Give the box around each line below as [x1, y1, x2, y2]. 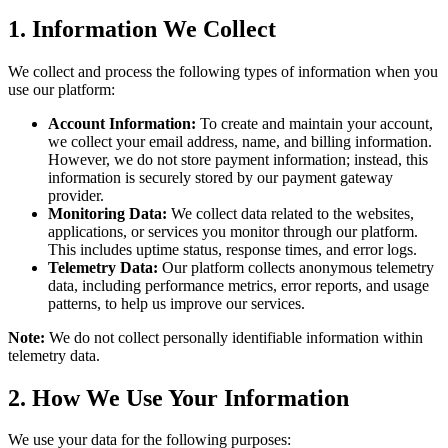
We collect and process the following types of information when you [8, 62, 438, 80]
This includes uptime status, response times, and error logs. [48, 240, 417, 258]
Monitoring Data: [48, 204, 167, 222]
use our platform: [8, 80, 115, 98]
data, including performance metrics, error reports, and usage [48, 276, 429, 294]
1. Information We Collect [8, 15, 276, 42]
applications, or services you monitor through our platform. [48, 222, 418, 240]
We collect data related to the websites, [167, 204, 414, 222]
